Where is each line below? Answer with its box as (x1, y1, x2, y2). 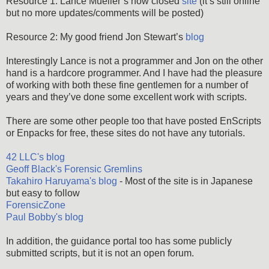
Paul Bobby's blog (6, 211, 83, 222)
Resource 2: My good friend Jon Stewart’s (6, 31, 186, 42)
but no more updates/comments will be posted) (6, 7, 204, 18)
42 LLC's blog (6, 151, 65, 162)
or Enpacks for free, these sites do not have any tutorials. (6, 127, 245, 138)
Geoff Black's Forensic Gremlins (6, 163, 142, 174)
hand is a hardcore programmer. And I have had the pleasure (6, 67, 262, 78)
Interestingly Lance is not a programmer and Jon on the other (6, 55, 263, 66)
